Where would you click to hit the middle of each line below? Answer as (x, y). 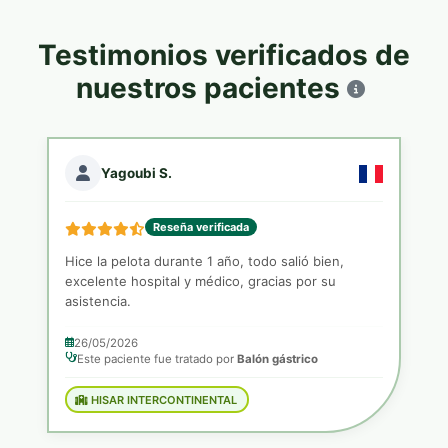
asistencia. (98, 301)
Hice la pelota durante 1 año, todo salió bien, (205, 261)
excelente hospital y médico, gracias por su (201, 281)
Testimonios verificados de (224, 55)
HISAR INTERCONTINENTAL (162, 399)
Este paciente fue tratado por (157, 359)
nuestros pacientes (211, 88)
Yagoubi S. (137, 173)
